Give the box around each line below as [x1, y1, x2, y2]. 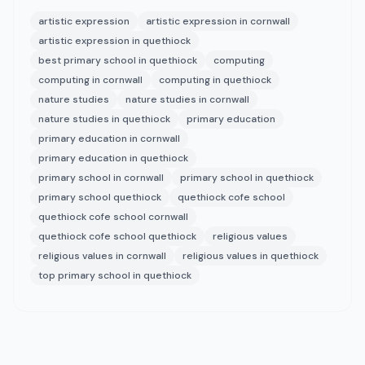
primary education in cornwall [38, 132, 180, 145]
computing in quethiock [159, 73, 271, 86]
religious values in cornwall [38, 249, 166, 262]
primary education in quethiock [38, 152, 188, 165]
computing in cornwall [38, 73, 143, 86]
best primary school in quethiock [38, 54, 197, 67]
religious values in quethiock [182, 249, 319, 262]
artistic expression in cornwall [146, 15, 290, 28]
